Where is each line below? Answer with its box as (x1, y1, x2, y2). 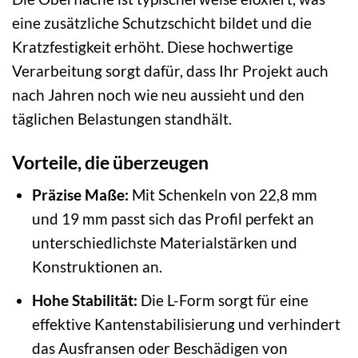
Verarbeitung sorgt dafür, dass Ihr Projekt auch (12, 61, 328, 80)
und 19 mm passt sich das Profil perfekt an (31, 209, 314, 229)
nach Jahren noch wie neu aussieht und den (12, 85, 304, 104)
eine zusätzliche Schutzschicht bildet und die (12, 13, 312, 32)
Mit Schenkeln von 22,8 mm (128, 185, 317, 205)
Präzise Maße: (31, 185, 129, 205)
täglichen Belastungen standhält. (12, 109, 232, 128)
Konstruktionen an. (31, 257, 162, 276)
